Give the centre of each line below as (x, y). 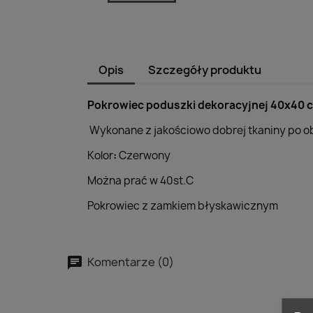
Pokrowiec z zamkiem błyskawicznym (183, 206)
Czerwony (144, 155)
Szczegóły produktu (205, 70)
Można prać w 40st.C (140, 181)
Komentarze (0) (130, 262)
